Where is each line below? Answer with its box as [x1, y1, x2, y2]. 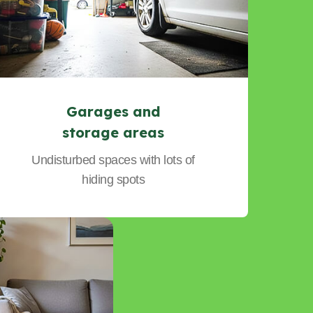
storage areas [62, 123, 164, 141]
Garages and [66, 102, 161, 120]
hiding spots [82, 172, 145, 187]
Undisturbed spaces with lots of [31, 152, 195, 167]
